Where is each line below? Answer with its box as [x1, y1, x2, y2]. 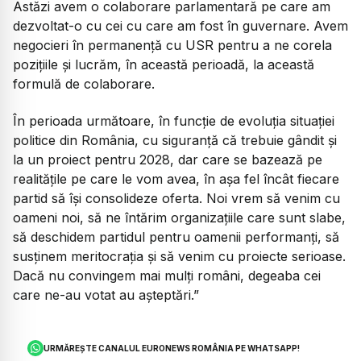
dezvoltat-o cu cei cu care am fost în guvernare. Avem [13, 17, 348, 34]
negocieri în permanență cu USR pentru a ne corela [13, 36, 332, 53]
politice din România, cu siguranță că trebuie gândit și [13, 132, 337, 149]
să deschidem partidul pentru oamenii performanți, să [13, 229, 339, 246]
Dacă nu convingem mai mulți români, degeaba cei [13, 268, 321, 284]
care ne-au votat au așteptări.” [13, 287, 199, 304]
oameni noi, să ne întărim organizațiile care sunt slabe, [13, 210, 346, 226]
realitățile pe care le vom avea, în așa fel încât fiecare [13, 171, 339, 188]
